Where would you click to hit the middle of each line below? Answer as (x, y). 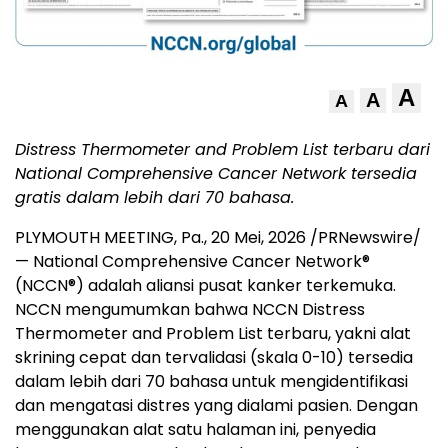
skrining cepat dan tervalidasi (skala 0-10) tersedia (214, 358)
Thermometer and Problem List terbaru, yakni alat (213, 334)
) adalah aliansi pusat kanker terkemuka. (236, 286)
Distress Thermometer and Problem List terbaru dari (222, 150)
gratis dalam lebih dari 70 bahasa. (154, 198)
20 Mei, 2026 (258, 238)
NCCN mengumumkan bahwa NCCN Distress (190, 310)
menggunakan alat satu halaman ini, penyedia (195, 430)
